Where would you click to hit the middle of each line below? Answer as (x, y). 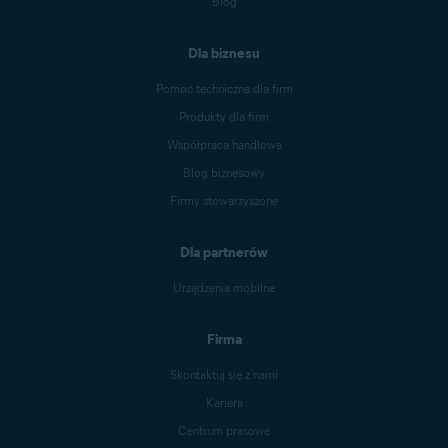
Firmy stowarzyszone (224, 201)
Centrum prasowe (224, 431)
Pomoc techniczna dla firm (224, 89)
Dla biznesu (224, 54)
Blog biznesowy (224, 173)
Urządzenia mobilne (224, 288)
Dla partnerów (224, 253)
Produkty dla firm (224, 117)
